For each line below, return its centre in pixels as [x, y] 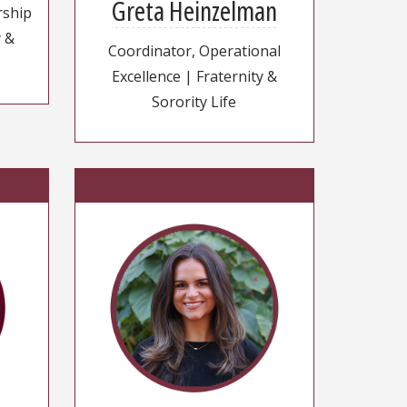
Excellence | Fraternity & [194, 77]
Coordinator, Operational [194, 51]
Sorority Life [194, 102]
